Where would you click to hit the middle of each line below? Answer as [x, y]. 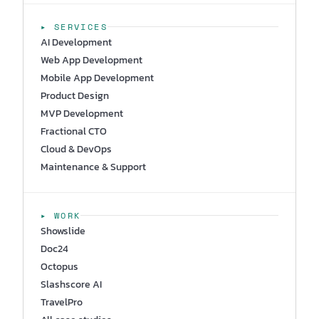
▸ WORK [61, 215]
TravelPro [62, 302]
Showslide [63, 231]
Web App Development [91, 60]
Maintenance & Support [93, 167]
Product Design [75, 95]
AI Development [76, 42]
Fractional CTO [74, 131]
